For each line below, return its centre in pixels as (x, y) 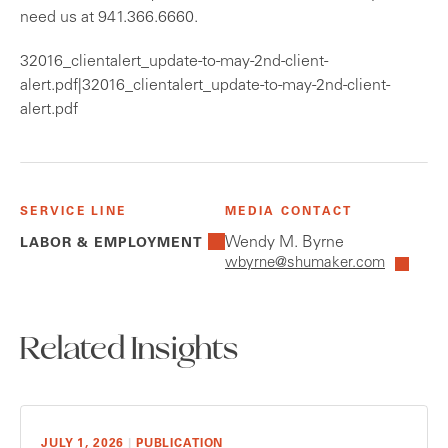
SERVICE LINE (73, 212)
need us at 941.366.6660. (109, 18)
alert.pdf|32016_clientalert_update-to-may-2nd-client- (205, 86)
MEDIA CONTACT (289, 212)
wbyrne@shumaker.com (305, 264)
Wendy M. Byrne (284, 243)
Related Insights (129, 351)
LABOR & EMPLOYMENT (111, 244)
